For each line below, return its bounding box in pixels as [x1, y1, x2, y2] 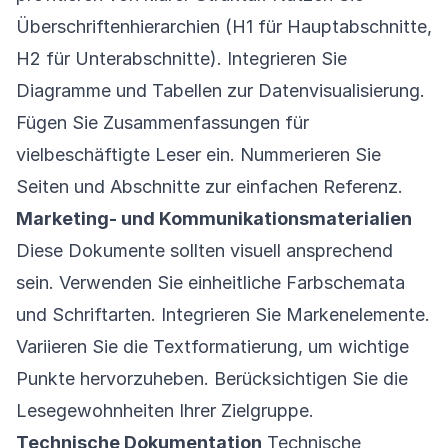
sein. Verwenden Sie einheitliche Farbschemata [16, 272, 405, 293]
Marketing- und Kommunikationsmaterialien [16, 208, 412, 229]
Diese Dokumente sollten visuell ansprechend [16, 240, 393, 261]
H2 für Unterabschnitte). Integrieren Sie [16, 48, 347, 69]
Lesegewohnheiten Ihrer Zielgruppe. [16, 400, 314, 421]
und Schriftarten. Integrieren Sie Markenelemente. [16, 304, 430, 325]
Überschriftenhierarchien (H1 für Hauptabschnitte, [16, 16, 432, 37]
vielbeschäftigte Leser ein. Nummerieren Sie [16, 144, 381, 165]
